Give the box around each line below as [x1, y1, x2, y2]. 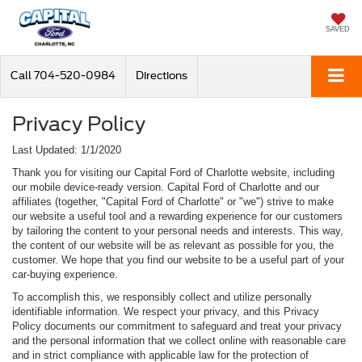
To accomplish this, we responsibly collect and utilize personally [12, 290, 312, 303]
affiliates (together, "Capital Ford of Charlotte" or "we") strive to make [12, 195, 334, 208]
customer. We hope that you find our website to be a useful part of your [12, 253, 344, 266]
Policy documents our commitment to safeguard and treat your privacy [12, 319, 342, 332]
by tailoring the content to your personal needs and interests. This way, [12, 224, 343, 237]
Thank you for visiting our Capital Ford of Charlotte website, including [12, 166, 335, 179]
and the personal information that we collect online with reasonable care [12, 334, 346, 347]
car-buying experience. [12, 267, 118, 280]
